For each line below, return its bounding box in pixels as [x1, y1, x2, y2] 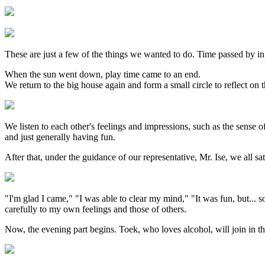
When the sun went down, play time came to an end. [5, 69, 201, 79]
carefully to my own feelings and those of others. [5, 203, 186, 214]
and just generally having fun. [5, 131, 115, 142]
